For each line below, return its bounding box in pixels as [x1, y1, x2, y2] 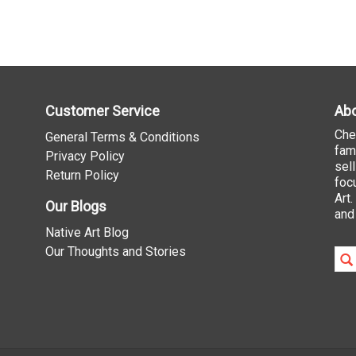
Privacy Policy [45, 149, 126, 164]
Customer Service [45, 103, 161, 120]
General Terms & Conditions [45, 130, 200, 145]
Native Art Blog [45, 224, 130, 240]
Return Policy [45, 168, 120, 184]
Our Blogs [45, 197, 107, 215]
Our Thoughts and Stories [45, 243, 187, 259]
